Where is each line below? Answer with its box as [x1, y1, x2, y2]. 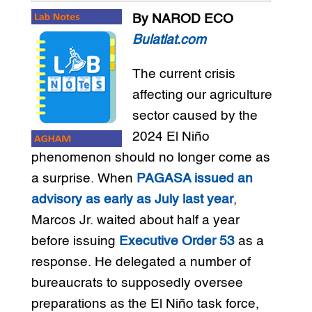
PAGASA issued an [136, 172, 253, 186]
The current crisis [132, 68, 235, 81]
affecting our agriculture [132, 88, 272, 102]
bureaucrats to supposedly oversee [31, 276, 243, 290]
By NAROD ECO [132, 13, 233, 26]
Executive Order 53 [118, 235, 235, 249]
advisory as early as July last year [31, 193, 233, 207]
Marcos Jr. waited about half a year [31, 214, 240, 228]
